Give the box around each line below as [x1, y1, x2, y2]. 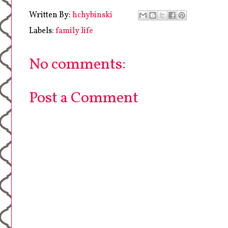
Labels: [29, 25, 55, 37]
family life [55, 25, 93, 37]
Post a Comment [29, 87, 138, 109]
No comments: [29, 53, 126, 75]
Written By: [29, 9, 72, 21]
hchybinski [72, 9, 112, 21]
